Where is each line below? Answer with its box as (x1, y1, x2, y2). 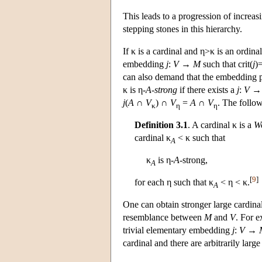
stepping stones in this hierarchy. (123, 24, 242, 35)
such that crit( (201, 59, 253, 70)
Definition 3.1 (135, 120, 188, 130)
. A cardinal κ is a (188, 120, 254, 130)
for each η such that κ (135, 177, 213, 188)
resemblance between (123, 212, 204, 223)
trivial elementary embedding (123, 225, 232, 236)
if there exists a (177, 85, 237, 95)
